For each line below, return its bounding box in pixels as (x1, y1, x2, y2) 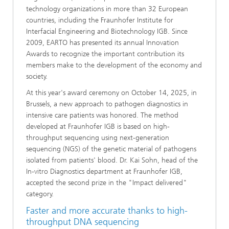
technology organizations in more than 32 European (26, 5, 188, 14)
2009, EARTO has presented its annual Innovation (26, 38, 179, 48)
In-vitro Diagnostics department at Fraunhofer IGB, (26, 167, 182, 176)
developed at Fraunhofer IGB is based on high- (26, 122, 170, 131)
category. (26, 190, 54, 199)
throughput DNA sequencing (26, 216, 139, 228)
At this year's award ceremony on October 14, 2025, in (26, 88, 197, 98)
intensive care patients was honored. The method (26, 111, 178, 120)
